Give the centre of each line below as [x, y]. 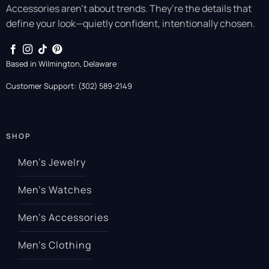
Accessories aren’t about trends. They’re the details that [128, 8]
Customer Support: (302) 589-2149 [69, 86]
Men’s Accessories [63, 218]
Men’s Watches [55, 190]
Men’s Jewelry [52, 162]
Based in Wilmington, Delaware [61, 64]
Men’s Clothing [55, 245]
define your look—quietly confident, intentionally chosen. [130, 23]
